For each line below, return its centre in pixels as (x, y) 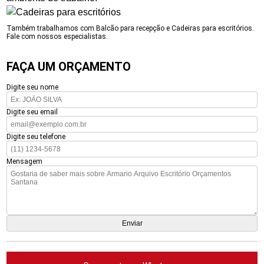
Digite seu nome (33, 87)
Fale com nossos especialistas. (57, 37)
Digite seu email (32, 112)
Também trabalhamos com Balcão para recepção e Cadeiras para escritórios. (131, 28)
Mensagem (25, 161)
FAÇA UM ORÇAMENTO (69, 67)
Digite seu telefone (36, 137)
